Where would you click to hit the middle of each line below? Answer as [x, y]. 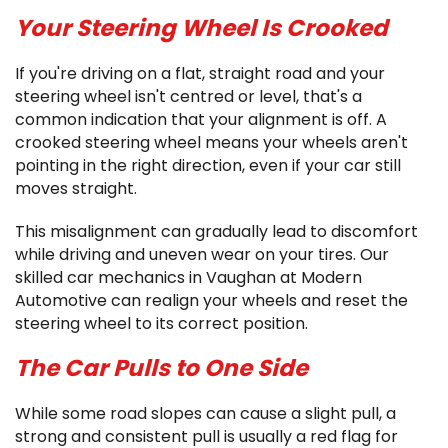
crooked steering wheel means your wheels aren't [211, 142]
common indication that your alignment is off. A [201, 119]
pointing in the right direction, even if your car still [208, 165]
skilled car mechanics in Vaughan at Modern [188, 277]
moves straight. [76, 188]
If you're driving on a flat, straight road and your [200, 73]
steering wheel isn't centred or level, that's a [188, 96]
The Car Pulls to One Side [161, 368]
